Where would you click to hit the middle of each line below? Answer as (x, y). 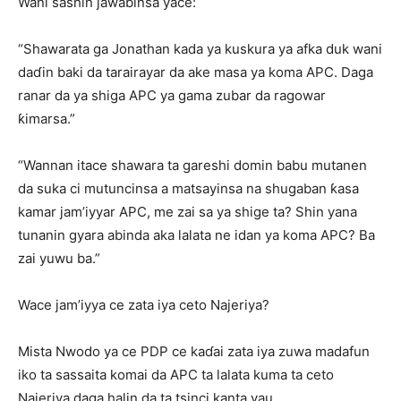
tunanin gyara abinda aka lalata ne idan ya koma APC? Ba (196, 235)
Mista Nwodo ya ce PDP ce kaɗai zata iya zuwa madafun (194, 351)
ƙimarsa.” (47, 119)
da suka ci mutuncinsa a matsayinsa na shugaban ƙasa (188, 188)
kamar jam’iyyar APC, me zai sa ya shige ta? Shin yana (188, 212)
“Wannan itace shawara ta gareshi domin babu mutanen (192, 165)
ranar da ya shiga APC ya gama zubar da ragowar (172, 95)
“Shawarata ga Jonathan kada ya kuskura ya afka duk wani (200, 49)
